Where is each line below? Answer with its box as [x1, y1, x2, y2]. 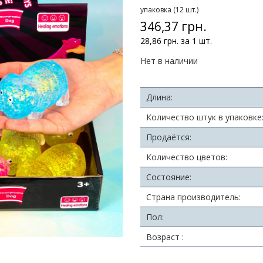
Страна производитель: [146, 191, 241, 203]
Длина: [146, 92, 173, 103]
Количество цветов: [146, 151, 227, 163]
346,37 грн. [140, 18, 207, 35]
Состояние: [146, 171, 191, 183]
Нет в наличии [140, 55, 198, 67]
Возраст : [146, 231, 184, 243]
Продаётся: [146, 131, 191, 143]
